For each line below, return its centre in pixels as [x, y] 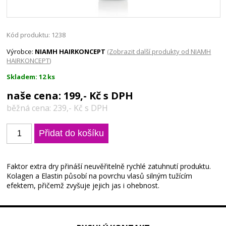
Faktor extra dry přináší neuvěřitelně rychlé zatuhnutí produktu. [109, 166]
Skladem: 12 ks [31, 77]
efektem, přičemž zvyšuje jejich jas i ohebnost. [83, 186]
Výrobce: [21, 52]
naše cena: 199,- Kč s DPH [70, 96]
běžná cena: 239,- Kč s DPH [58, 108]
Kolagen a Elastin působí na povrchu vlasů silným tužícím [100, 176]
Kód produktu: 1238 [36, 35]
